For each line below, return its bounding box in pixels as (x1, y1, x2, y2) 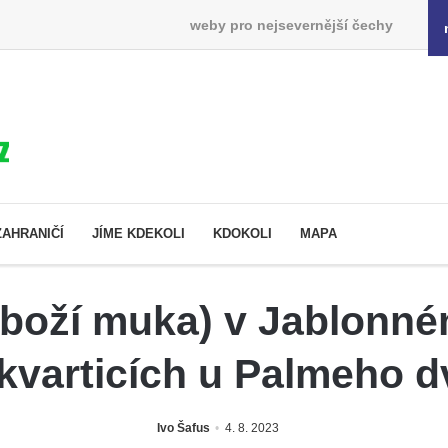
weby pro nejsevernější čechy (189, 16, 393, 33)
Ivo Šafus (157, 420, 210, 435)
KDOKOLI (213, 225, 272, 241)
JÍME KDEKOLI (92, 225, 185, 241)
